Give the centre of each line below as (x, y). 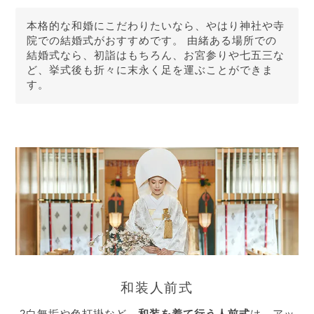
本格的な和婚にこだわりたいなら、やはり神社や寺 (156, 26)
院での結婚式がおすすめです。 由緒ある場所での (152, 41)
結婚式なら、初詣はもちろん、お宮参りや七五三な (156, 56)
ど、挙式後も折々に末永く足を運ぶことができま (150, 70)
